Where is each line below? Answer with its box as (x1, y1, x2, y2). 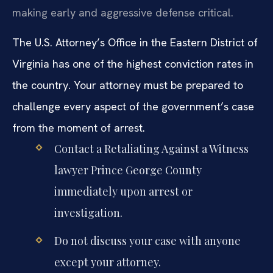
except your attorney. (54, 255, 161, 270)
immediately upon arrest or (54, 184, 193, 199)
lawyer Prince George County (54, 163, 202, 178)
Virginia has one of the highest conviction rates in (12, 57, 253, 71)
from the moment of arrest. (12, 121, 145, 135)
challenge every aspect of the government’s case (12, 99, 254, 114)
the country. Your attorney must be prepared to (12, 78, 243, 93)
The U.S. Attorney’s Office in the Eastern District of (12, 35, 258, 50)
